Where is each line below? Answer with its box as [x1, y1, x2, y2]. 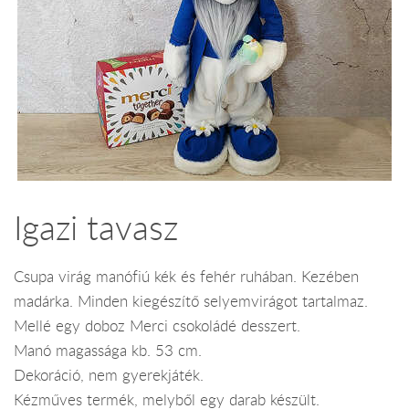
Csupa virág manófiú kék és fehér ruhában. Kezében [14, 267, 359, 288]
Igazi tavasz [14, 204, 178, 250]
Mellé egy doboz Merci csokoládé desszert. [14, 316, 300, 337]
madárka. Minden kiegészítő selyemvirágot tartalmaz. [14, 291, 368, 312]
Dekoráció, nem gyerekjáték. [14, 365, 204, 386]
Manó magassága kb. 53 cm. [14, 341, 202, 362]
